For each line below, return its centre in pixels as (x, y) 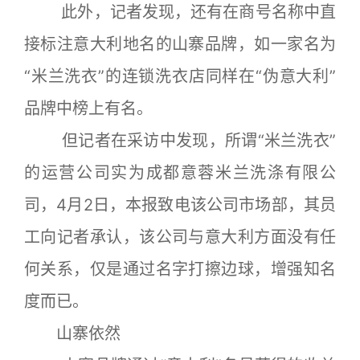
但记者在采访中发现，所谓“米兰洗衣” (180, 141)
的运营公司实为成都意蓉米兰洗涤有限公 (180, 173)
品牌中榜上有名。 (88, 108)
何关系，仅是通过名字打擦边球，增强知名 (180, 269)
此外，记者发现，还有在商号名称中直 (180, 12)
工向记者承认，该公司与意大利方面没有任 (180, 237)
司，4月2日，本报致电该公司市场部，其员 (180, 205)
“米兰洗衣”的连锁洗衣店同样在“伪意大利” (180, 76)
